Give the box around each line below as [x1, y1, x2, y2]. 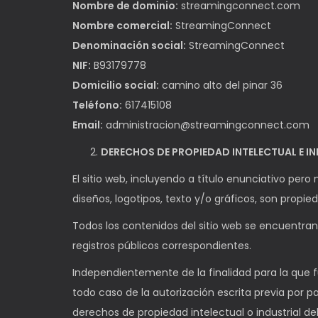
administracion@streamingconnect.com [103, 118, 309, 132]
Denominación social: [72, 38, 186, 53]
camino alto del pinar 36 [159, 78, 283, 92]
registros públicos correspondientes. [72, 238, 251, 253]
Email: [72, 118, 103, 132]
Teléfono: [72, 98, 122, 112]
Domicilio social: [72, 78, 159, 92]
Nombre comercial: [72, 18, 172, 33]
